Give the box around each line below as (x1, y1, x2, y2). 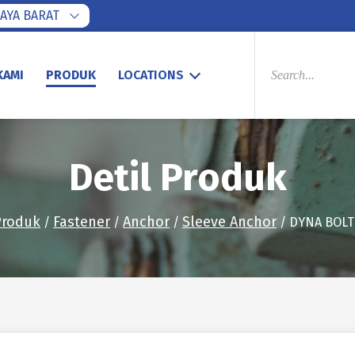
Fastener (53, 213, 110, 231)
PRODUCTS (254, 29, 316, 44)
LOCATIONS (118, 67, 184, 82)
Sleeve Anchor (182, 213, 277, 231)
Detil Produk (68, 155, 287, 200)
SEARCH (254, 42, 299, 57)
